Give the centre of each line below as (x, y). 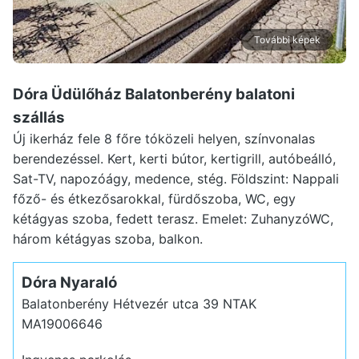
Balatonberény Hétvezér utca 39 (122, 303)
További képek (287, 40)
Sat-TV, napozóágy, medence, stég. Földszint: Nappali (176, 179)
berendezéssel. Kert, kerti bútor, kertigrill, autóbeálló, (174, 159)
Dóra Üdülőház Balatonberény (124, 94)
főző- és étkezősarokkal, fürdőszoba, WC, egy (154, 199)
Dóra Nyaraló (69, 282)
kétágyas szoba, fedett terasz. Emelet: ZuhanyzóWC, (173, 219)
